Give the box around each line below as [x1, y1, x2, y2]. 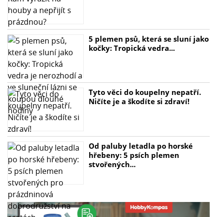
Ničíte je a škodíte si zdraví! [88, 96, 189, 107]
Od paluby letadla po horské [88, 140, 193, 151]
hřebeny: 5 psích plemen [88, 150, 179, 160]
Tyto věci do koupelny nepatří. [88, 87, 201, 97]
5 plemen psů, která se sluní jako [88, 33, 209, 44]
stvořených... [88, 159, 136, 169]
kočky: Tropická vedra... [88, 43, 175, 53]
